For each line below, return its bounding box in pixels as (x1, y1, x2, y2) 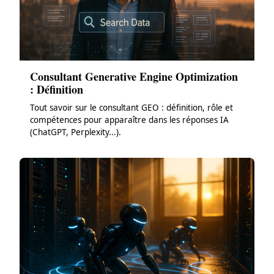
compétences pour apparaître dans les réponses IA (29, 114, 229, 125)
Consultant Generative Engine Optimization (29, 68, 238, 84)
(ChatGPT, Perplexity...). (29, 126, 121, 138)
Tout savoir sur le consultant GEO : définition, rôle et (29, 102, 233, 113)
